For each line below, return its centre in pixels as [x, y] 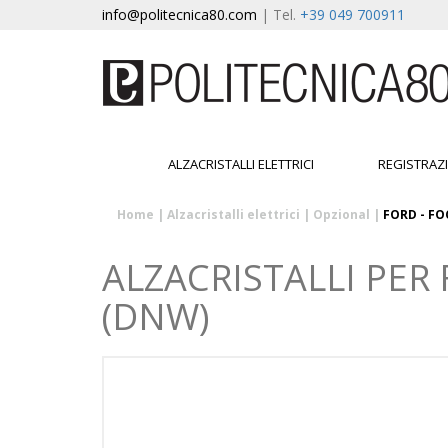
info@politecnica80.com [179, 14]
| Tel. [280, 14]
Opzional [341, 214]
